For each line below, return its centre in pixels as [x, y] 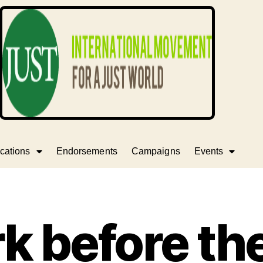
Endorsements [87, 151]
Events [209, 151]
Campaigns [156, 151]
